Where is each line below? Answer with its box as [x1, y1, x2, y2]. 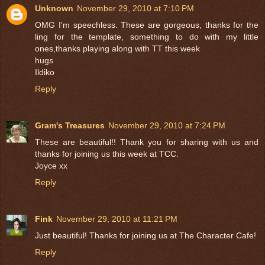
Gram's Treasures [35, 120, 105, 130]
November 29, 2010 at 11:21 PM [56, 214, 177, 224]
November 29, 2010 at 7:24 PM [108, 120, 225, 130]
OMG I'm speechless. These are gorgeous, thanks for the [35, 20, 258, 30]
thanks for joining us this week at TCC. [35, 148, 179, 159]
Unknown [35, 3, 73, 13]
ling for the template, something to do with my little [35, 31, 258, 41]
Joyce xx [35, 160, 67, 170]
